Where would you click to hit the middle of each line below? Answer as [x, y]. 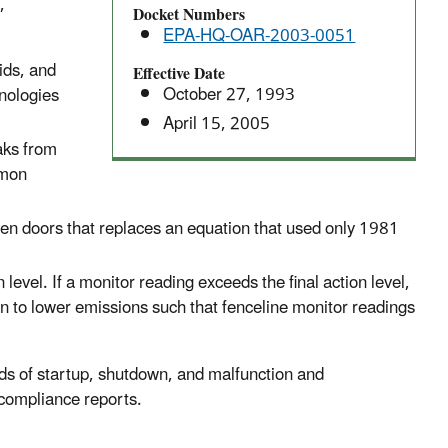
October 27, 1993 [229, 95]
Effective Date [179, 74]
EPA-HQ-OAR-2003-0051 [259, 36]
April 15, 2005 [217, 124]
